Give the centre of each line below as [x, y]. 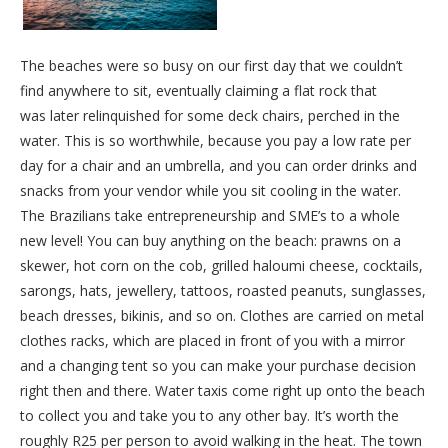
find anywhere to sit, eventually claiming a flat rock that [198, 91]
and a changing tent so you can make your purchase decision [218, 366]
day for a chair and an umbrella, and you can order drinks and [218, 166]
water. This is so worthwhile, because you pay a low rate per [215, 141]
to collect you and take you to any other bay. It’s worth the [209, 416]
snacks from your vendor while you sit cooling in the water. [210, 191]
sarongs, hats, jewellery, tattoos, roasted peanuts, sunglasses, [223, 291]
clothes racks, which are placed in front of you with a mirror [212, 341]
